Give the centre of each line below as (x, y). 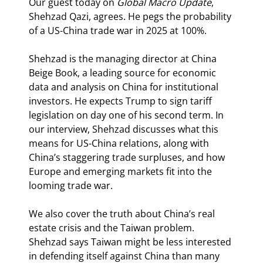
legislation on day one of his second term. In (127, 115)
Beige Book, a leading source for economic (124, 73)
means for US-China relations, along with (120, 144)
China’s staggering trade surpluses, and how (128, 158)
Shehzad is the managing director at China (124, 59)
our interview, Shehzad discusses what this (125, 129)
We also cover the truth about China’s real (123, 214)
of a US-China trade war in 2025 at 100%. (118, 31)
